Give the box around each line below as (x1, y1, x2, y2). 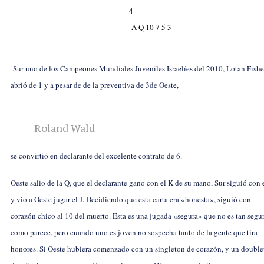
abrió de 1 (11, 79, 42, 90)
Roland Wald (34, 120, 95, 135)
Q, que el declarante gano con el (64, 177, 168, 188)
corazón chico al (11, 210, 65, 221)
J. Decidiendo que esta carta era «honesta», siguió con (80, 193, 251, 204)
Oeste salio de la (11, 177, 64, 188)
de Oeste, (150, 79, 179, 90)
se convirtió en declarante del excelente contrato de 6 (11, 150, 180, 161)
